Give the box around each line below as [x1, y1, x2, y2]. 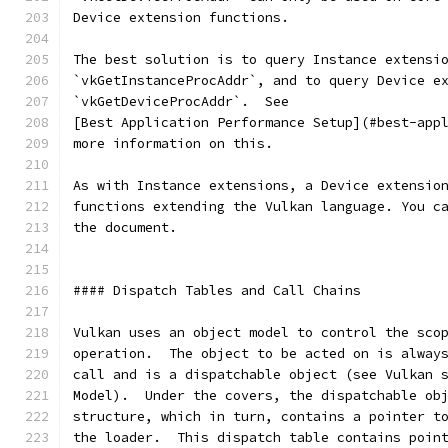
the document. [73, 219, 177, 236]
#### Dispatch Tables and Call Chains [73, 282, 361, 299]
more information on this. [73, 135, 273, 152]
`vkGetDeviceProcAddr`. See [73, 93, 289, 110]
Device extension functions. [73, 9, 289, 26]
